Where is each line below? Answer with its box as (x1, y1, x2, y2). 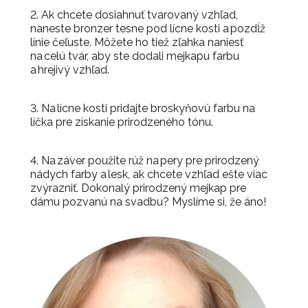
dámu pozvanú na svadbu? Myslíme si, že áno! (30, 195, 266, 208)
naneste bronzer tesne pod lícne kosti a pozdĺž (30, 21, 265, 35)
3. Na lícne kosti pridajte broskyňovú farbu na (30, 101, 255, 115)
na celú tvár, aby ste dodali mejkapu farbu (30, 49, 239, 63)
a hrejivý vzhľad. (30, 63, 109, 76)
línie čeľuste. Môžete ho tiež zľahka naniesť (30, 35, 243, 49)
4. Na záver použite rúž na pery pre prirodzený (30, 153, 259, 167)
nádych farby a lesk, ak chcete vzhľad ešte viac (30, 167, 267, 181)
